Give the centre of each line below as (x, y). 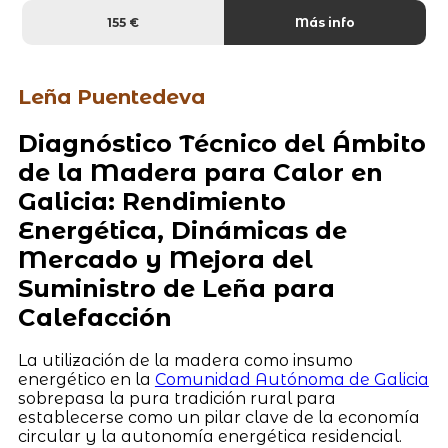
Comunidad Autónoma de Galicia (291, 380)
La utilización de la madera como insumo (185, 361)
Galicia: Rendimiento (151, 201)
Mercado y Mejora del (165, 259)
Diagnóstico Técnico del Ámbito (221, 143)
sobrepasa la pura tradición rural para (176, 399)
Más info (324, 22)
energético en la (86, 380)
